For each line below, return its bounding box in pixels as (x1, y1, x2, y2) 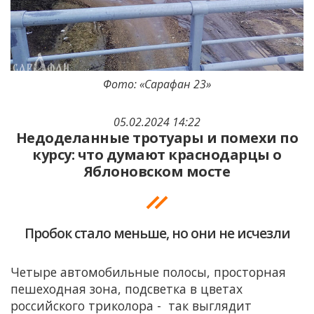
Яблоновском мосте (83, 162, 231, 182)
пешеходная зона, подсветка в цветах (11, 280, 243, 298)
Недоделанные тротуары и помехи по (15, 128, 299, 148)
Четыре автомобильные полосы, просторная (11, 264, 286, 281)
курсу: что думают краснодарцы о (32, 145, 282, 165)
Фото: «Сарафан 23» (103, 76, 211, 93)
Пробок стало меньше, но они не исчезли (24, 224, 290, 243)
